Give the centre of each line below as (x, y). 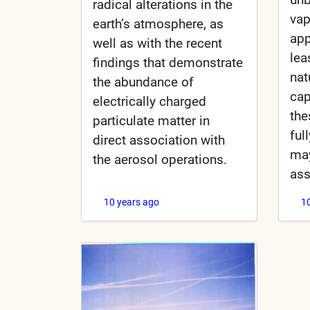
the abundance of (143, 82)
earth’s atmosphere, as (158, 24)
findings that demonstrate (168, 62)
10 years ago (131, 202)
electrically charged (149, 101)
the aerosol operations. (160, 159)
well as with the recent (157, 43)
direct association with (159, 140)
